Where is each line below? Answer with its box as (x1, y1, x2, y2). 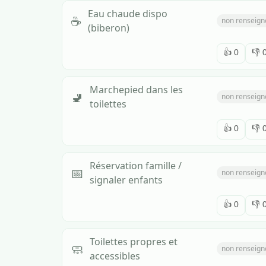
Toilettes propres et (90, 235, 178, 248)
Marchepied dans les (90, 83, 183, 96)
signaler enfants (90, 173, 163, 186)
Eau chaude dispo (88, 7, 167, 20)
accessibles (90, 249, 140, 262)
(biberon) (88, 21, 129, 34)
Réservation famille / (90, 159, 182, 172)
